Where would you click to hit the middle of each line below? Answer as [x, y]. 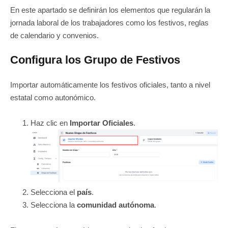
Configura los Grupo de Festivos [95, 60]
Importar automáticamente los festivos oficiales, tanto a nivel [110, 85]
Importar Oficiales [102, 123]
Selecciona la [54, 205]
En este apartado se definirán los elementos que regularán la [110, 10]
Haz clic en [50, 123]
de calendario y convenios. [54, 36]
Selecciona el [54, 192]
